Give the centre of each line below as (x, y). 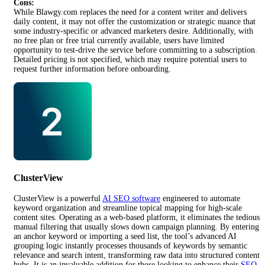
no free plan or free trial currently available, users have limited (119, 41)
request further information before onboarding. (92, 69)
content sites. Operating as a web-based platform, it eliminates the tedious (137, 217)
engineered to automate (200, 198)
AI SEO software (131, 198)
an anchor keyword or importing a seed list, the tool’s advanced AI (125, 236)
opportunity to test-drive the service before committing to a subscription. (135, 50)
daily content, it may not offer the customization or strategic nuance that (135, 22)
